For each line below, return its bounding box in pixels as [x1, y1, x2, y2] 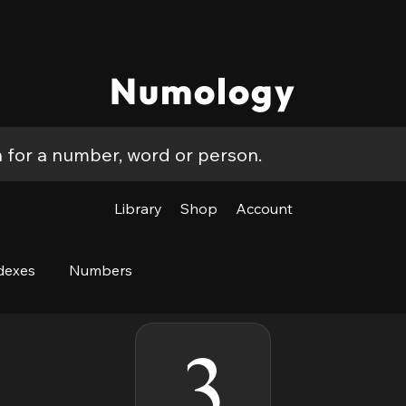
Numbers [69, 261, 133, 279]
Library [113, 199, 162, 217]
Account [235, 199, 293, 217]
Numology [110, 68, 296, 113]
